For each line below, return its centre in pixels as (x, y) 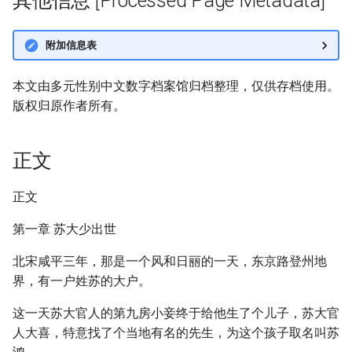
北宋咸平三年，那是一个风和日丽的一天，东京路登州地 (170, 261)
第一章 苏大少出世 (64, 229)
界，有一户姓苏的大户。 (82, 281)
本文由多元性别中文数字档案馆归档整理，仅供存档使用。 (176, 86)
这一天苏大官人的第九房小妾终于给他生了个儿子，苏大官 (176, 313)
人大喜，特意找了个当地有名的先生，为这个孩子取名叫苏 (176, 333)
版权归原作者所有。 (69, 106)
